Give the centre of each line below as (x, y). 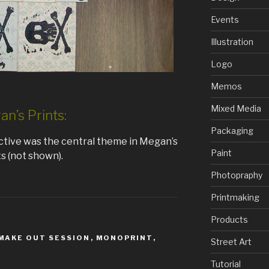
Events (225, 20)
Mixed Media (236, 109)
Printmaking (235, 198)
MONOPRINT (124, 237)
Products (229, 220)
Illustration (232, 42)
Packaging (232, 131)
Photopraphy (236, 175)
